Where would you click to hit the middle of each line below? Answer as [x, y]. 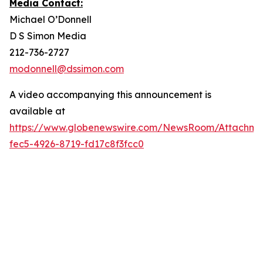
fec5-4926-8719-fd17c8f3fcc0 [77, 144]
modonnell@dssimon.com [67, 69]
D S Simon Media [48, 36]
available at [37, 111]
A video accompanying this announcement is [110, 95]
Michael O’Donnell [50, 19]
